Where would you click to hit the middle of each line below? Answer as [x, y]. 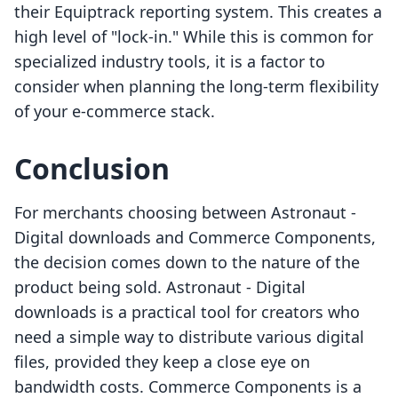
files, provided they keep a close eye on [162, 362]
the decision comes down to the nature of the [187, 263]
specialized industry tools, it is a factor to [170, 62]
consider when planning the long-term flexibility [196, 87]
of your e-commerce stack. [115, 111]
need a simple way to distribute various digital [189, 337]
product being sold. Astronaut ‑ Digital [160, 287]
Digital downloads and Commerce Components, [195, 238]
